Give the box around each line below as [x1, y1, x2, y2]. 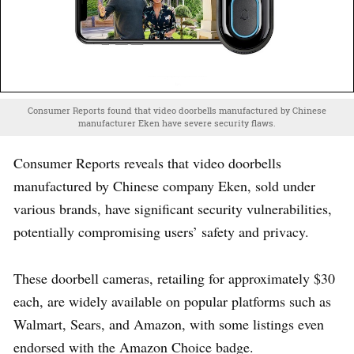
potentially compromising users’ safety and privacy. [13, 221, 309, 241]
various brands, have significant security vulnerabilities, [13, 198, 332, 218]
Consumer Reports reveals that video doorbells [13, 153, 281, 172]
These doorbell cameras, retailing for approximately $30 [13, 268, 335, 288]
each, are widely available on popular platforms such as [13, 291, 331, 311]
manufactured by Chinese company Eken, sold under [13, 175, 315, 195]
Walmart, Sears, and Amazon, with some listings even [13, 314, 324, 333]
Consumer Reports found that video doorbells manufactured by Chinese [28, 104, 326, 117]
